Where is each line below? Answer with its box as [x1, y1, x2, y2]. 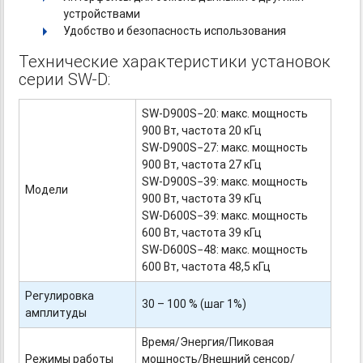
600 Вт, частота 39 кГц [142, 225, 263, 240]
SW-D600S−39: [142, 208, 220, 223]
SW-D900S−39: [142, 174, 220, 189]
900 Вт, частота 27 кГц [142, 157, 263, 172]
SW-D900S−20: [142, 106, 220, 121]
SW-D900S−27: [142, 140, 220, 155]
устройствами [63, 6, 141, 22]
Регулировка [25, 288, 95, 303]
